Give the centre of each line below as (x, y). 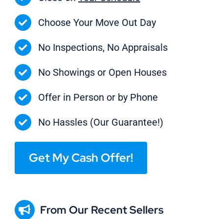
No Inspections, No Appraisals (103, 48)
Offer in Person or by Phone (98, 98)
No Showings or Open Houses (102, 73)
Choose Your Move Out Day (97, 23)
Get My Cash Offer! (81, 158)
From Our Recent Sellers (102, 210)
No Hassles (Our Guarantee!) (100, 122)
